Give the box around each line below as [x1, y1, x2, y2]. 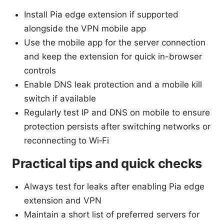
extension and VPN [24, 195, 101, 205]
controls [24, 65, 56, 75]
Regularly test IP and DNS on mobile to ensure [24, 107, 210, 117]
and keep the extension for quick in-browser [24, 51, 202, 61]
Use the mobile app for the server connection [24, 37, 205, 47]
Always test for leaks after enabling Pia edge [24, 181, 204, 191]
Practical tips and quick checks [12, 155, 202, 171]
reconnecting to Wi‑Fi [24, 135, 109, 145]
